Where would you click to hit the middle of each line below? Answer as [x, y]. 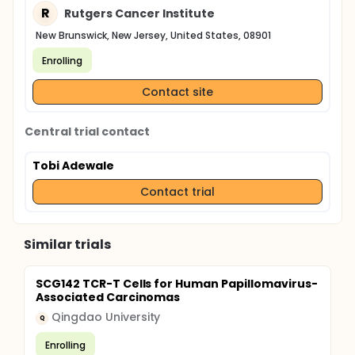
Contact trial [177, 191]
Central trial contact [88, 132]
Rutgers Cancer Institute [140, 13]
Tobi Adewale [73, 166]
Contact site [177, 92]
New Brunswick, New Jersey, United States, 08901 [153, 35]
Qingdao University [106, 317]
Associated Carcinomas [108, 297]
